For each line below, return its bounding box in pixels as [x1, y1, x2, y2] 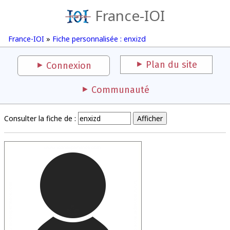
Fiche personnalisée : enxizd [52, 34, 146, 44]
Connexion [46, 60, 91, 71]
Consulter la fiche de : [4, 113, 76, 123]
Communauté [91, 84, 149, 95]
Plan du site [146, 59, 197, 70]
